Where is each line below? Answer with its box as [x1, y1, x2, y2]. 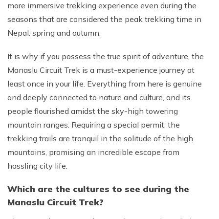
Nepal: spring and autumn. [7, 28, 101, 38]
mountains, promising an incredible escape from [7, 147, 179, 157]
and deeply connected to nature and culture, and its [7, 92, 191, 102]
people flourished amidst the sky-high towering [7, 106, 178, 116]
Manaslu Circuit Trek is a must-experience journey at [7, 65, 195, 75]
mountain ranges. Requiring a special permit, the [7, 120, 180, 130]
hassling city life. [7, 161, 67, 171]
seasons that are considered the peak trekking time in [7, 14, 201, 24]
